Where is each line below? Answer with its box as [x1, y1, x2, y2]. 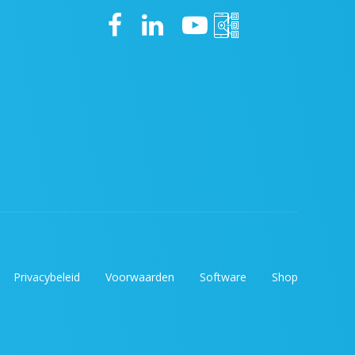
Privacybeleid [13, 269, 80, 285]
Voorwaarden [105, 269, 174, 285]
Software [200, 269, 246, 285]
